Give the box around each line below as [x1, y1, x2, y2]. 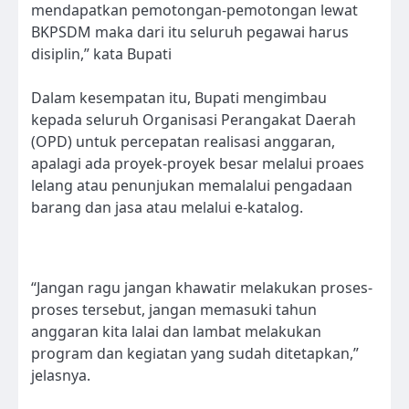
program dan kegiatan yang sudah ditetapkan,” [31, 342, 359, 363]
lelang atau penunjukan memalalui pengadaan [31, 174, 352, 195]
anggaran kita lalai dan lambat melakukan [31, 320, 321, 341]
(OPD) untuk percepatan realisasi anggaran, [31, 131, 335, 152]
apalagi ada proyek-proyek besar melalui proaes [31, 152, 364, 173]
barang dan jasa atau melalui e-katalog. [31, 196, 303, 217]
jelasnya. [31, 364, 90, 385]
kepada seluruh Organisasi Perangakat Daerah [31, 109, 356, 130]
